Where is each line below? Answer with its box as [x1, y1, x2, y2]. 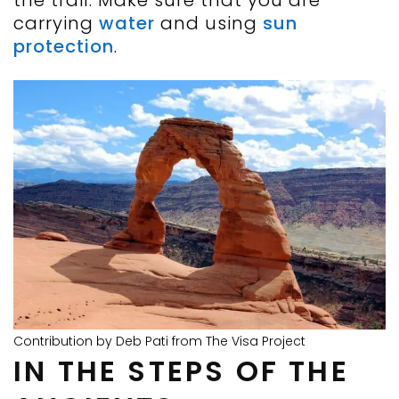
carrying [13, 11, 99, 37]
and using [160, 11, 263, 37]
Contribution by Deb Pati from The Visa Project [13, 332, 305, 351]
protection [13, 34, 114, 60]
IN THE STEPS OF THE [13, 351, 349, 392]
